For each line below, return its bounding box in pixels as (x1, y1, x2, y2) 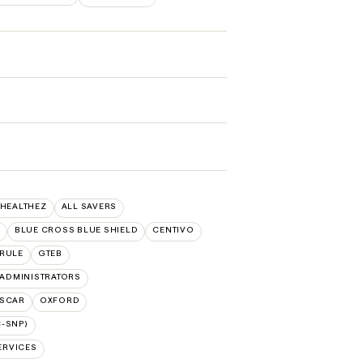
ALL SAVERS (61, 201, 117, 212)
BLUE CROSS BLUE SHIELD (14, 224, 139, 236)
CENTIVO (152, 224, 194, 236)
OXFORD (39, 295, 80, 306)
